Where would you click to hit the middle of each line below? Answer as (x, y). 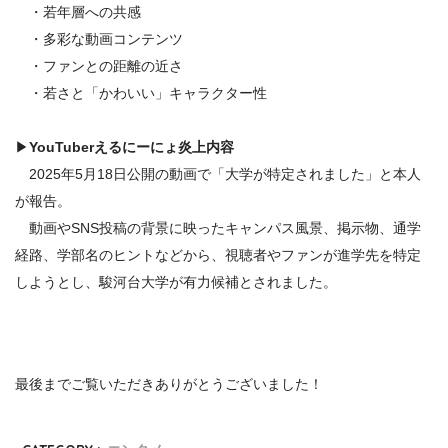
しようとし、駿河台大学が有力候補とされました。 (176, 281)
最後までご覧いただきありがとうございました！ (169, 384)
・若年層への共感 (78, 11)
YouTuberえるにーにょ (103, 146)
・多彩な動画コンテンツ (99, 38)
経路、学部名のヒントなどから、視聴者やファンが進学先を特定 (218, 254)
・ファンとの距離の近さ (99, 65)
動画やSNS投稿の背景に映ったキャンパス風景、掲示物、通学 (218, 227)
